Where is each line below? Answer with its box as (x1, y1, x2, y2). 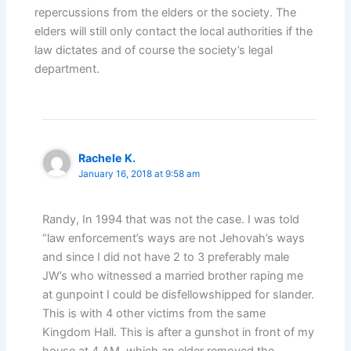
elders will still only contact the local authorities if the (34, 24, 313, 38)
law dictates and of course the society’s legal (34, 42, 273, 57)
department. (34, 61, 100, 76)
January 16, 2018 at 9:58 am (78, 168, 201, 179)
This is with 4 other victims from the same (42, 306, 266, 320)
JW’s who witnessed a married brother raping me (42, 268, 304, 283)
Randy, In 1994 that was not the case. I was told (42, 212, 300, 226)
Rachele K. (78, 150, 136, 165)
